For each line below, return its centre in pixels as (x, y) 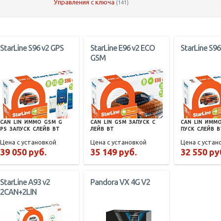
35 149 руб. (114, 152)
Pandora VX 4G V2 (120, 182)
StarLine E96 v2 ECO (123, 48)
